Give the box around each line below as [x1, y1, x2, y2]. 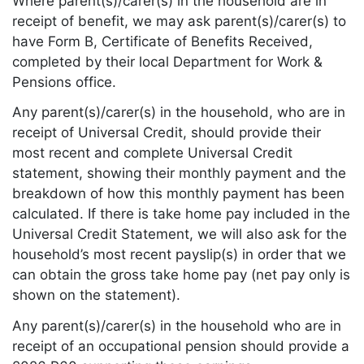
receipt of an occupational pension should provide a [12, 338, 349, 355]
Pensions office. [12, 73, 116, 90]
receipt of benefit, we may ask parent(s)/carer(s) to [12, 12, 346, 29]
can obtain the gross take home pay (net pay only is [12, 266, 350, 284]
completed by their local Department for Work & [12, 53, 323, 70]
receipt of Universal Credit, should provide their [12, 124, 321, 141]
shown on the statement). [12, 287, 180, 304]
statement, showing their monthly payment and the [12, 165, 346, 182]
